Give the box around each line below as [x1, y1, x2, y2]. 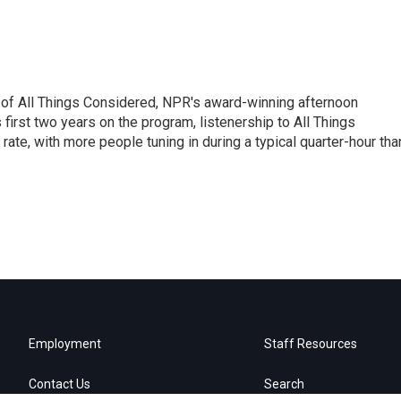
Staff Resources [264, 337, 358, 352]
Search [264, 377, 305, 392]
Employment [29, 337, 101, 352]
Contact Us [29, 377, 90, 392]
